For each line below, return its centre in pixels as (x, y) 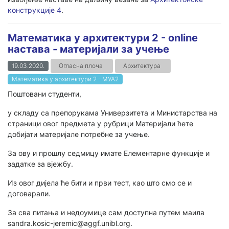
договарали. (29, 193)
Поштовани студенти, (44, 94)
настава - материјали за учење (88, 49)
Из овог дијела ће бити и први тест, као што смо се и (100, 183)
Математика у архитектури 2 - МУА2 (65, 79)
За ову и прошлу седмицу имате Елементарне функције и (109, 153)
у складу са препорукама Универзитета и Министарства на (112, 113)
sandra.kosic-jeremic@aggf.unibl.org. (70, 223)
